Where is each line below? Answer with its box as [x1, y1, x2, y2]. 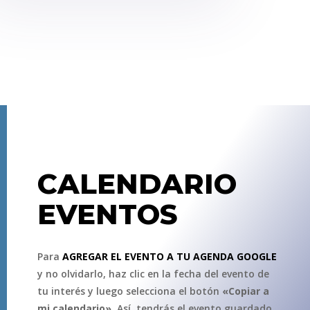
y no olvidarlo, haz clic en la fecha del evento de [37, 267, 269, 281]
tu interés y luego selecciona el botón [37, 284, 222, 298]
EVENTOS [37, 197, 178, 232]
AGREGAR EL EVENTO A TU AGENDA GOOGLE [59, 250, 277, 264]
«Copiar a [221, 284, 269, 298]
